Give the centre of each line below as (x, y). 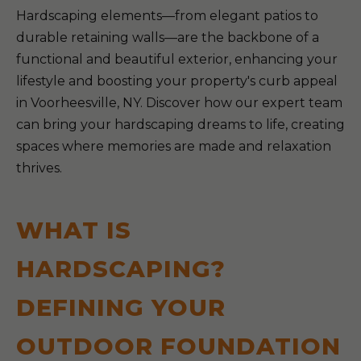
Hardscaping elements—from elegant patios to (167, 16)
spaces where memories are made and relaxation (174, 146)
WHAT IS (74, 230)
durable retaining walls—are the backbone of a (168, 37)
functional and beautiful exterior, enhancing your (177, 59)
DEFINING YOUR (121, 307)
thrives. (39, 168)
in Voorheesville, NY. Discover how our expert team (179, 103)
